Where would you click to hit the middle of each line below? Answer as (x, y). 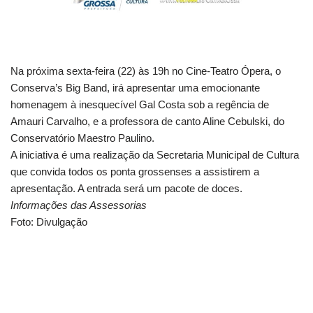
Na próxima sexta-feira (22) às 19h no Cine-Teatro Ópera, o (146, 71)
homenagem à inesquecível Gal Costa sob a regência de (140, 104)
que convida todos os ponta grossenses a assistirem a (135, 172)
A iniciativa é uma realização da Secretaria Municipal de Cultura (155, 155)
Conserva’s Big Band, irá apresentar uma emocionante (135, 88)
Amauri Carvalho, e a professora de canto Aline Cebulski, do (147, 121)
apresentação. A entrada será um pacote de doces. (126, 188)
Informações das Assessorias (80, 205)
